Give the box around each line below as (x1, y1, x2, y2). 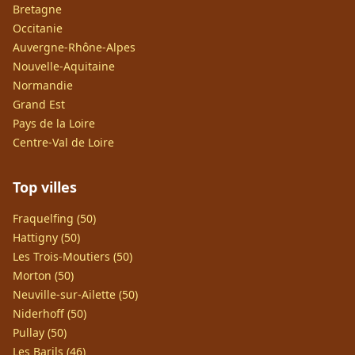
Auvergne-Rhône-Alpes (13, 40, 136, 55)
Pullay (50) (13, 325, 67, 340)
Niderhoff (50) (13, 306, 86, 321)
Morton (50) (13, 268, 74, 283)
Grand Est (13, 97, 65, 112)
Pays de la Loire (13, 116, 95, 131)
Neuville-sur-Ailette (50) (13, 287, 138, 302)
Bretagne (13, 2, 62, 17)
